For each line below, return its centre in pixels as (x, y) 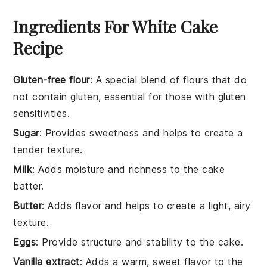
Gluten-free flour (52, 80)
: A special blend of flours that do (168, 80)
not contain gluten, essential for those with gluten (130, 96)
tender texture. (48, 149)
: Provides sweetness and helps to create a (141, 133)
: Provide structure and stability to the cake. (140, 242)
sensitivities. (42, 113)
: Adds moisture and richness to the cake (129, 169)
